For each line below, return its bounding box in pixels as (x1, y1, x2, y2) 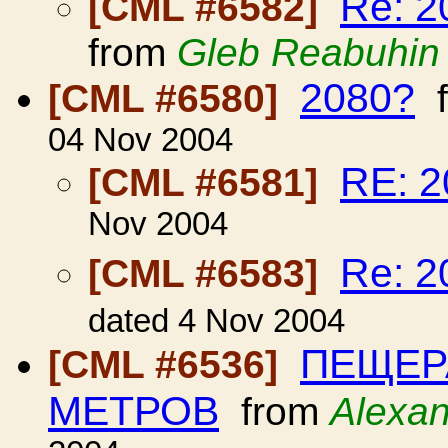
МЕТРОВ (48, 388, 219, 434)
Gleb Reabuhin (177, 31, 440, 74)
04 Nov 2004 (48, 122, 233, 158)
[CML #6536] (48, 343, 289, 386)
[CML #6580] (48, 77, 289, 120)
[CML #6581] (88, 161, 329, 204)
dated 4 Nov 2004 (88, 303, 345, 339)
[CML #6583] (88, 252, 329, 295)
